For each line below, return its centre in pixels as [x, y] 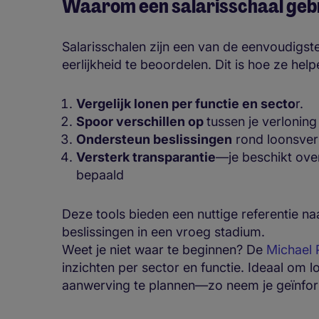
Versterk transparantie [146, 157]
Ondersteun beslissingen [154, 140]
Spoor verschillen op [141, 122]
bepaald [100, 175]
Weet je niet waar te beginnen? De [164, 250]
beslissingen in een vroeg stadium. [163, 232]
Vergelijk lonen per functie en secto [186, 104]
